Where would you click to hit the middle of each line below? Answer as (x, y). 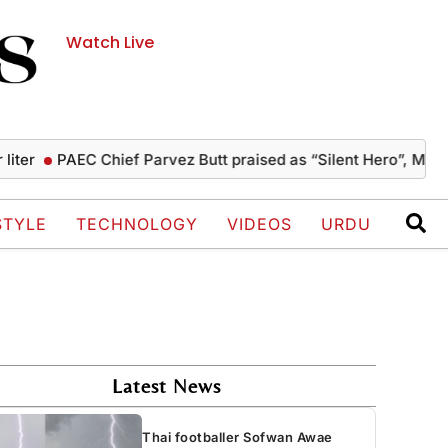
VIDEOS (259, 224)
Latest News (166, 386)
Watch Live (110, 42)
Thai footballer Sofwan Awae (237, 436)
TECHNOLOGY (137, 224)
